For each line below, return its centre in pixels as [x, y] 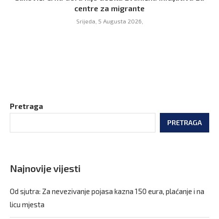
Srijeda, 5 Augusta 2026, [109, 21]
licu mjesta [27, 204]
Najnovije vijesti [45, 168]
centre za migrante [109, 8]
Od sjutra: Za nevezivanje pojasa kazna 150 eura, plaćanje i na [107, 191]
